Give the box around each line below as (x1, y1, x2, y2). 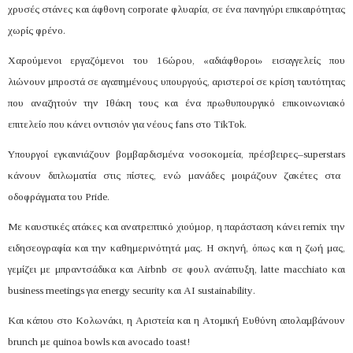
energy (101, 284, 130, 296)
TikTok (214, 117, 244, 130)
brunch (8, 335, 38, 347)
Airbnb (137, 262, 168, 275)
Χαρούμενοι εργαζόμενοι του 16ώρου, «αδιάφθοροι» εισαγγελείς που (8, 54, 345, 66)
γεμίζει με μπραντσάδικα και (8, 262, 138, 275)
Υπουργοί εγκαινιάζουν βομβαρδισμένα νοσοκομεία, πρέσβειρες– (8, 147, 303, 160)
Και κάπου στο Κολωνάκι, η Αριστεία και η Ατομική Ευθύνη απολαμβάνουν (8, 314, 345, 326)
